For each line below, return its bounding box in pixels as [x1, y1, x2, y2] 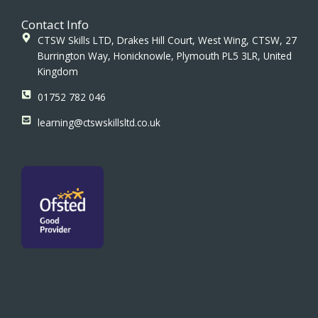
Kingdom [37, 64, 78, 78]
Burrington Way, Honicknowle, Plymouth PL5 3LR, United [37, 48, 292, 62]
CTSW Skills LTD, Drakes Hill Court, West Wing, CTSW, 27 [37, 33, 297, 47]
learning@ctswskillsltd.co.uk [37, 115, 160, 129]
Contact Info [21, 16, 89, 33]
